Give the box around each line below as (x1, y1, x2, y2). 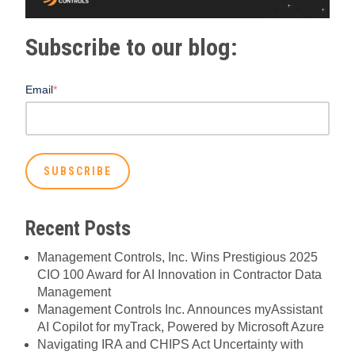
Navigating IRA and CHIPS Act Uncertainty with (37, 337, 303, 351)
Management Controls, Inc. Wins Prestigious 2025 (37, 250, 318, 264)
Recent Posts (25, 216, 131, 240)
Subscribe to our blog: (25, 33, 238, 62)
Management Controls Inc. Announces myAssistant (37, 302, 323, 316)
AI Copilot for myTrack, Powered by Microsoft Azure (37, 319, 324, 334)
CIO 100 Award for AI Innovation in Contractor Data (37, 267, 322, 281)
